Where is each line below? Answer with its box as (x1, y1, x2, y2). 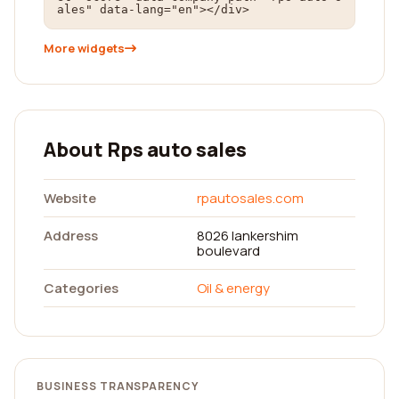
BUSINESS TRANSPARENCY (37, 379, 199, 394)
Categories (44, 279, 118, 297)
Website (44, 189, 96, 208)
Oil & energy (197, 279, 270, 297)
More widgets (44, 40, 125, 56)
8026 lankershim (197, 226, 298, 245)
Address (44, 226, 98, 245)
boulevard (197, 241, 260, 260)
